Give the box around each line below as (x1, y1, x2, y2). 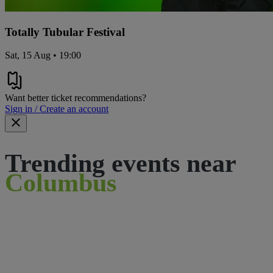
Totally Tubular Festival (5, 25, 125, 38)
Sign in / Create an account (5, 104, 108, 115)
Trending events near (5, 149, 236, 178)
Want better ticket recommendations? (5, 93, 146, 104)
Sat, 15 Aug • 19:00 (5, 50, 81, 61)
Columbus (5, 169, 116, 197)
